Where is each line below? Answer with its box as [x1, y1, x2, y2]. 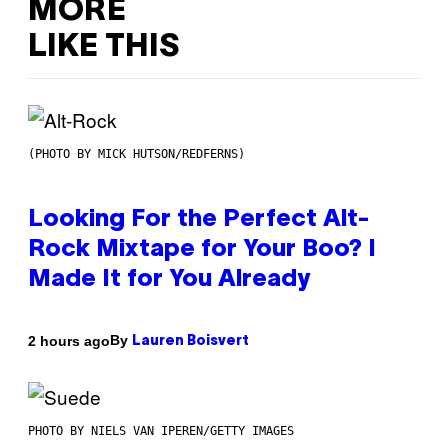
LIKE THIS [28, 32, 179, 62]
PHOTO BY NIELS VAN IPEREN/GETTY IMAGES [28, 424, 294, 439]
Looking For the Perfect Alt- [28, 209, 370, 232]
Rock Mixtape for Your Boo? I [28, 239, 376, 262]
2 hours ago [28, 332, 110, 349]
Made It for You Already [28, 269, 310, 292]
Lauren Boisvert [132, 335, 249, 349]
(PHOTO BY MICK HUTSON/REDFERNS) [28, 147, 245, 162]
